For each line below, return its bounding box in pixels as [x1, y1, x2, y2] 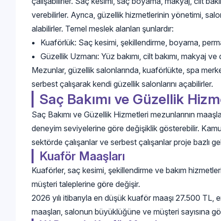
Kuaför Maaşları [39, 148, 125, 163]
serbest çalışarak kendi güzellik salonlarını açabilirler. [32, 78, 213, 89]
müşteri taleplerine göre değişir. [32, 179, 140, 189]
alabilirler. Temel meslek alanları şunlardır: [32, 23, 174, 34]
